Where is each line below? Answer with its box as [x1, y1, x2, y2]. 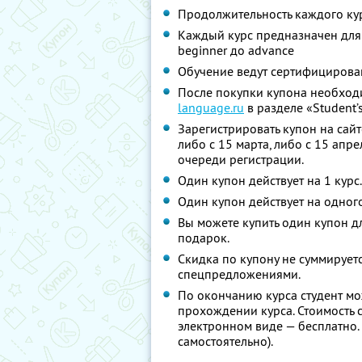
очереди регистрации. [178, 151, 304, 167]
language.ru [178, 99, 244, 116]
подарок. [178, 229, 229, 246]
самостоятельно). [178, 333, 273, 349]
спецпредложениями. [178, 266, 301, 282]
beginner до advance [178, 42, 294, 58]
